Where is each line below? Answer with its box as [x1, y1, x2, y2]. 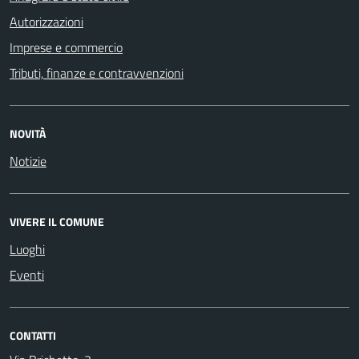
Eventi [10, 264, 44, 284]
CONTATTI [10, 326, 56, 344]
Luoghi [10, 239, 45, 259]
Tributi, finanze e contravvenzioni [10, 63, 184, 83]
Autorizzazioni [10, 11, 83, 31]
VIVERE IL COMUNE [10, 212, 104, 230]
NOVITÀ [10, 124, 46, 142]
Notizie [10, 151, 46, 171]
